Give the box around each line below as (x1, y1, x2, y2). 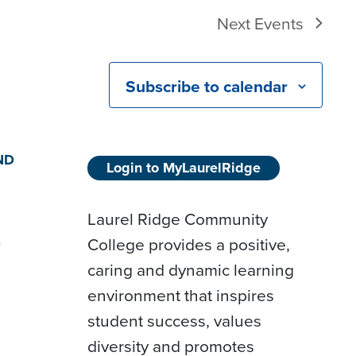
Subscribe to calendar (126, 74, 288, 99)
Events (254, 11, 304, 35)
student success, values (87, 308, 262, 332)
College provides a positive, (87, 231, 291, 256)
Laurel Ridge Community (87, 206, 269, 230)
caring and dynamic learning (87, 257, 295, 281)
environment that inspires (87, 282, 275, 307)
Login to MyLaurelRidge (106, 157, 261, 178)
